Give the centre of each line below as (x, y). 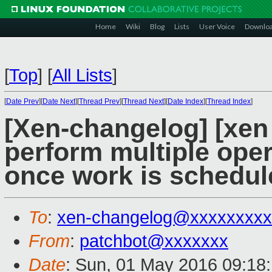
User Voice (217, 26)
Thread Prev (99, 101)
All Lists (82, 75)
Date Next (59, 101)
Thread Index (229, 101)
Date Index (185, 101)
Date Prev (22, 101)
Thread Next (144, 101)
